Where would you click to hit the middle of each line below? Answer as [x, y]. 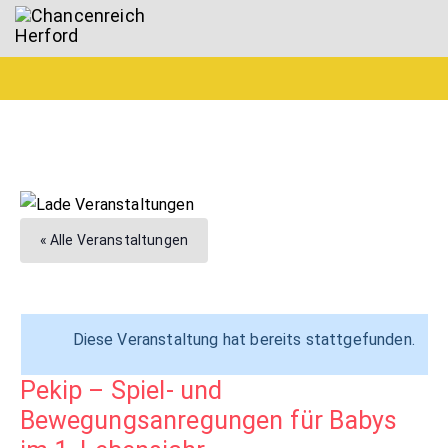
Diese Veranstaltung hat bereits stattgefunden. [243, 340]
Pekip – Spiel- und [121, 391]
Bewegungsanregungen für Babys [208, 421]
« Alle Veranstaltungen [114, 240]
